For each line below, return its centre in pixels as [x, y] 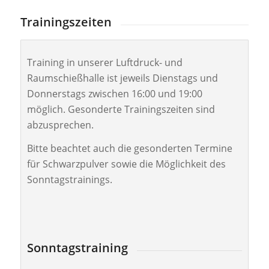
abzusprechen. [60, 125]
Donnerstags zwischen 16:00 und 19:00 [114, 93]
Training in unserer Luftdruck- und [104, 62]
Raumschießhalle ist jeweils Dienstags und [122, 78]
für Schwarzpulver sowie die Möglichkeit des [126, 164]
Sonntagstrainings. [69, 180]
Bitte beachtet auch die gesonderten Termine [129, 149]
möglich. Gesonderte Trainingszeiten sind [121, 109]
